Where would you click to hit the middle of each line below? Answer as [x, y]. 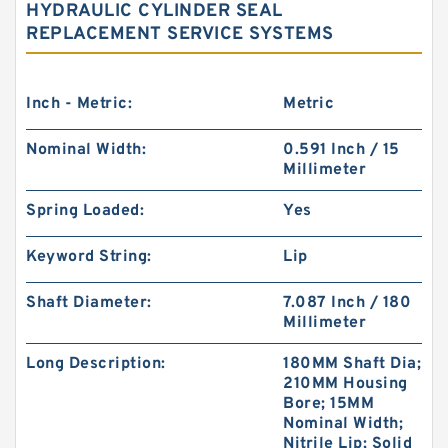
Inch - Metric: [79, 104]
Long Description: [96, 364]
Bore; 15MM [329, 404]
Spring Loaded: [85, 211]
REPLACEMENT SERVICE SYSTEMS [180, 34]
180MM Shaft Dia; [352, 364]
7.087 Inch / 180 [347, 303]
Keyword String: [89, 257]
